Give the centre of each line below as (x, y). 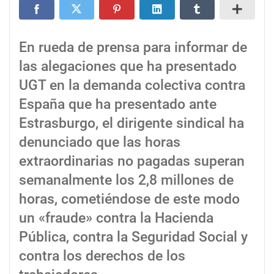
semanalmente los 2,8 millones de (126, 180)
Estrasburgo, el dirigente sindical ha (131, 124)
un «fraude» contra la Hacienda (116, 218)
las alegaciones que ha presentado (128, 67)
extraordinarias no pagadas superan (132, 161)
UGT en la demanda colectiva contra (132, 86)
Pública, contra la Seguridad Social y (133, 237)
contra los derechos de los (102, 256)
